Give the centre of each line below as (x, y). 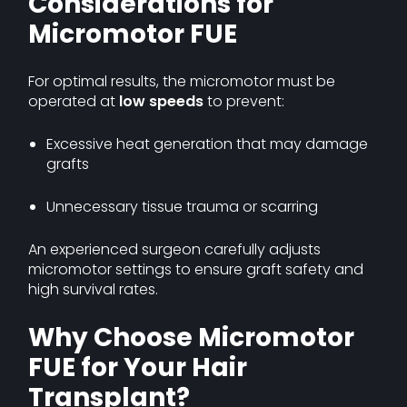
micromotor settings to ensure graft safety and (196, 269)
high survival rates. (94, 289)
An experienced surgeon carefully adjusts (175, 249)
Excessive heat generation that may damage (208, 144)
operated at (74, 101)
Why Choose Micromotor (192, 338)
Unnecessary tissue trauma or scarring (183, 207)
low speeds (162, 101)
